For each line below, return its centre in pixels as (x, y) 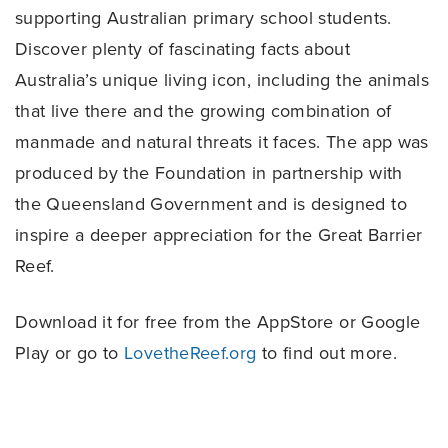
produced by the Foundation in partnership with (209, 173)
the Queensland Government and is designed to (211, 204)
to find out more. (327, 353)
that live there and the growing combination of (203, 111)
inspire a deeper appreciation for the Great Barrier (219, 235)
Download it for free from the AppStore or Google (218, 322)
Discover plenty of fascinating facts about (183, 49)
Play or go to (70, 353)
